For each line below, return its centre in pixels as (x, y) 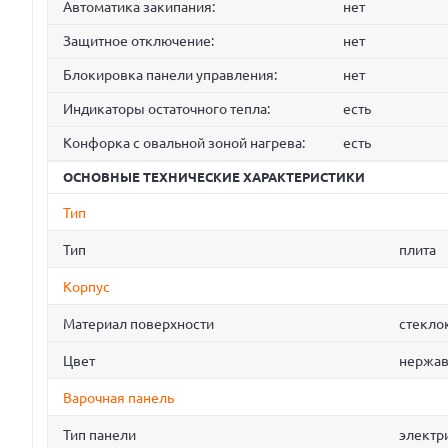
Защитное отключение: (138, 41)
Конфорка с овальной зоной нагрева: (184, 143)
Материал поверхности (138, 324)
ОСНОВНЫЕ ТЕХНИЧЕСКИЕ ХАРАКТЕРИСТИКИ (214, 177)
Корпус (86, 287)
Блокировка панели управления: (170, 75)
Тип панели (99, 435)
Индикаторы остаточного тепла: (166, 109)
